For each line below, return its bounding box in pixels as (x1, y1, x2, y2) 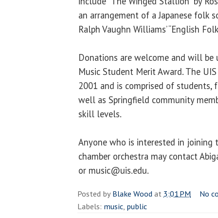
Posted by (77, 188, 112, 199)
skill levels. (78, 108, 122, 120)
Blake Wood (112, 188, 152, 199)
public (127, 200, 147, 212)
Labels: (77, 200, 104, 212)
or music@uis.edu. (78, 164, 149, 176)
